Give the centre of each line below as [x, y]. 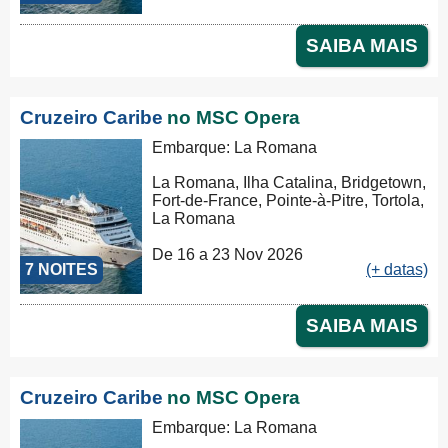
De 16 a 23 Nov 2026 [228, 254]
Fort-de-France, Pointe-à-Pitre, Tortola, [288, 201]
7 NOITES [61, 269]
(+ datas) [397, 269]
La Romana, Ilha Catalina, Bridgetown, [289, 183]
